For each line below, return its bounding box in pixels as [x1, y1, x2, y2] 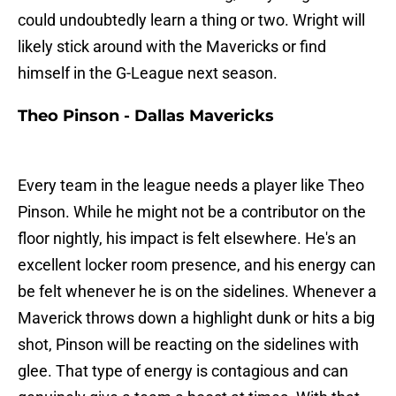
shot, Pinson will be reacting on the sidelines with [18, 335, 359, 354]
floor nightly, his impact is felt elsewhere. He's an [18, 229, 356, 248]
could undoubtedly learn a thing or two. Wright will [18, 11, 365, 30]
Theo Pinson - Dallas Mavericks [18, 106, 274, 126]
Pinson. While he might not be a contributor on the [18, 202, 366, 222]
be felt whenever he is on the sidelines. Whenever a [18, 282, 377, 301]
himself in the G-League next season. [18, 64, 278, 83]
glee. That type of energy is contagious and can [18, 362, 348, 381]
